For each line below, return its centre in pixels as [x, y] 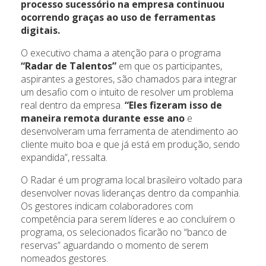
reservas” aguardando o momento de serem [115, 246]
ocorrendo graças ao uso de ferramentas [118, 18]
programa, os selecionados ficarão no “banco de [124, 232]
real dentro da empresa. [72, 105]
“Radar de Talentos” [69, 66]
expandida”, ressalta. [64, 158]
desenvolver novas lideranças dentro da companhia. [131, 193]
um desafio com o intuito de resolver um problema [127, 92]
